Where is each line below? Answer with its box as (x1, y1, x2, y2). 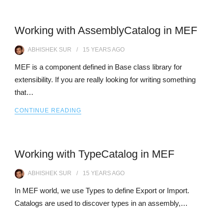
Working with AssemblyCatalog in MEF (15, 24, 197, 36)
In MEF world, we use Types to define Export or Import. (15, 186, 189, 195)
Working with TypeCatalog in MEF (15, 148, 174, 160)
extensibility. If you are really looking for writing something (15, 75, 196, 84)
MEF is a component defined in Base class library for (15, 63, 182, 71)
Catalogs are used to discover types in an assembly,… (15, 199, 188, 207)
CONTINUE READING (15, 107, 81, 114)
